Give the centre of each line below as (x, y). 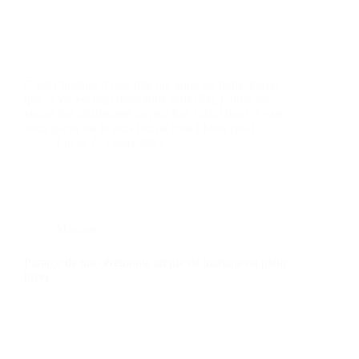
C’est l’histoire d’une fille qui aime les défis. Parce (151, 84)
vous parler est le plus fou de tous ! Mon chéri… (146, 127)
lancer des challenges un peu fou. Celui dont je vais (153, 113)
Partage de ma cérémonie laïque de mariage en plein (155, 262)
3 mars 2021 (134, 142)
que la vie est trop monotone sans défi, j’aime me (147, 99)
